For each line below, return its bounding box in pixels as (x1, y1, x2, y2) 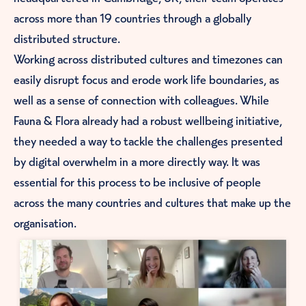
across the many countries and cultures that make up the (14, 195, 291, 210)
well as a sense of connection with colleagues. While (14, 92, 269, 108)
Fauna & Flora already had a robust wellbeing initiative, (14, 113, 282, 128)
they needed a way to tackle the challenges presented (14, 133, 283, 149)
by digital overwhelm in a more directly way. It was (14, 154, 260, 169)
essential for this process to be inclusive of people (14, 174, 261, 190)
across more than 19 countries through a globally (14, 10, 251, 26)
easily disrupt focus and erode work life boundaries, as (14, 72, 279, 87)
